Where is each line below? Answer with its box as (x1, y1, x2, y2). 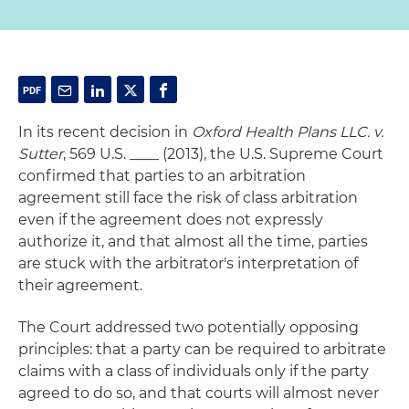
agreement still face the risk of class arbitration (18, 189, 358, 206)
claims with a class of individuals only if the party (18, 362, 369, 380)
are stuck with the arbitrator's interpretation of (18, 255, 358, 272)
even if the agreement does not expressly (18, 211, 323, 228)
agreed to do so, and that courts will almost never (18, 384, 379, 402)
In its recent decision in (18, 123, 192, 141)
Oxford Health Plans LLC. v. (192, 123, 383, 141)
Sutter (18, 145, 63, 163)
